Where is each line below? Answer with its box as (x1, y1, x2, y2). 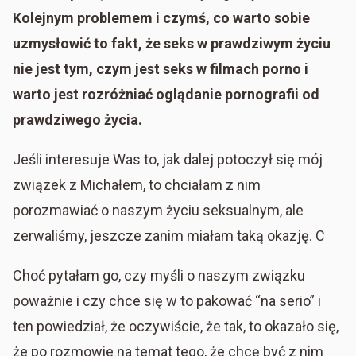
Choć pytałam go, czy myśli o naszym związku (13, 266, 305, 284)
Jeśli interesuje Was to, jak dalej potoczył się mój (13, 150, 323, 168)
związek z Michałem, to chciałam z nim (13, 176, 261, 193)
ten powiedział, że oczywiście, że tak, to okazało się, (13, 317, 339, 335)
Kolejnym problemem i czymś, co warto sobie (13, 9, 310, 26)
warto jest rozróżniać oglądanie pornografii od (13, 85, 319, 103)
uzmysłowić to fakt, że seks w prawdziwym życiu (13, 34, 331, 52)
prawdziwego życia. (13, 110, 142, 128)
